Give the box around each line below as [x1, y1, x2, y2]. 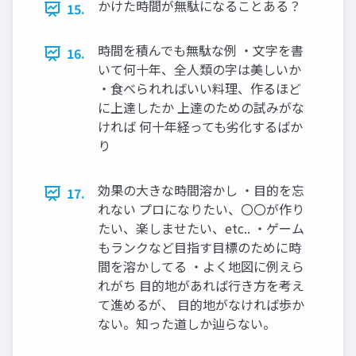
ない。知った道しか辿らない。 [98, 314, 276, 334]
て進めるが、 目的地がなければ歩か [98, 295, 304, 315]
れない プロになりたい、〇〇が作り [98, 199, 304, 219]
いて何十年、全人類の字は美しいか [98, 60, 301, 79]
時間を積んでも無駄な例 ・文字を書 [98, 41, 304, 60]
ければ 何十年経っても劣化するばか [98, 117, 303, 137]
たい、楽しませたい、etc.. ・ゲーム [98, 219, 304, 238]
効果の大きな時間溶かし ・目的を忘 [98, 180, 304, 200]
